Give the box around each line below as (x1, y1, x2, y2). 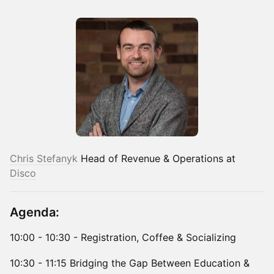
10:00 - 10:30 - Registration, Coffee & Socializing (10, 231, 236, 244)
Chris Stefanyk (10, 152, 78, 165)
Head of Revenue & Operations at (78, 152, 235, 165)
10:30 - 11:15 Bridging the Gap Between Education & (10, 257, 250, 270)
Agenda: (10, 205, 59, 220)
